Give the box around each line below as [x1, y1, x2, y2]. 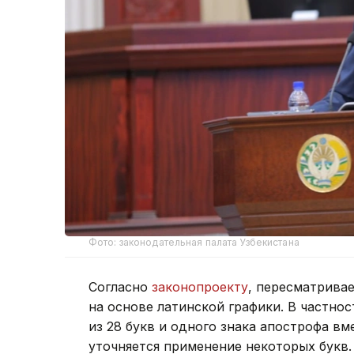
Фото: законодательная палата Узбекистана [88, 235, 299, 248]
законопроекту [152, 278, 248, 295]
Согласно [88, 278, 152, 295]
